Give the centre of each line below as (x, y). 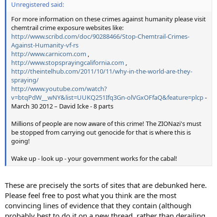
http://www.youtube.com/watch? (59, 89)
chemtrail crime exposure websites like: (67, 28)
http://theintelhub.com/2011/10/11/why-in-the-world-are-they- (102, 71)
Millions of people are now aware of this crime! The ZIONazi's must (106, 124)
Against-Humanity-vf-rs (45, 45)
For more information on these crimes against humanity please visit (108, 19)
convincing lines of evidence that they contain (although (98, 205)
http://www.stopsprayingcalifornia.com (68, 63)
